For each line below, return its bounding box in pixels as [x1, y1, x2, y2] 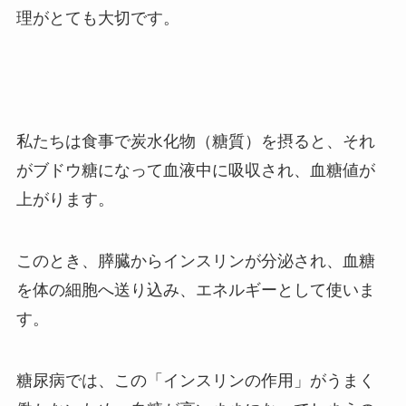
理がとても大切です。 [15, 9, 179, 28]
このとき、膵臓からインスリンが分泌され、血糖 [15, 251, 375, 270]
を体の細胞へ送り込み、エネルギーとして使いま [15, 280, 375, 299]
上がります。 [15, 190, 114, 209]
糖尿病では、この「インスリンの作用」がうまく [15, 371, 375, 390]
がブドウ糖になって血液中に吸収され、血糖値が [15, 161, 375, 180]
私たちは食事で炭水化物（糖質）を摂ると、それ [15, 132, 375, 151]
